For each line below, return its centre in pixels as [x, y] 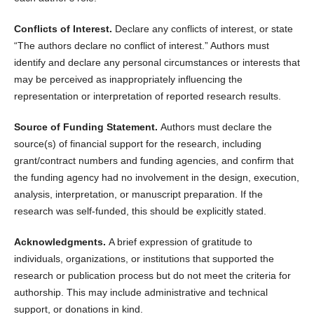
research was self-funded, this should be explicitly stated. [140, 211]
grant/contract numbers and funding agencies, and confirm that [153, 161]
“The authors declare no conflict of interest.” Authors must [141, 46]
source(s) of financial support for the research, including [137, 144]
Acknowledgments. [61, 242]
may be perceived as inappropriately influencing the [128, 80]
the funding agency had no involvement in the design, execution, [156, 178]
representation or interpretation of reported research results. [147, 96]
